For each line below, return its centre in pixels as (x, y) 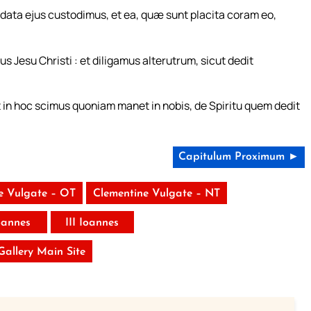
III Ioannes (92, 223)
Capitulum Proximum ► (238, 157)
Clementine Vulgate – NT (156, 194)
